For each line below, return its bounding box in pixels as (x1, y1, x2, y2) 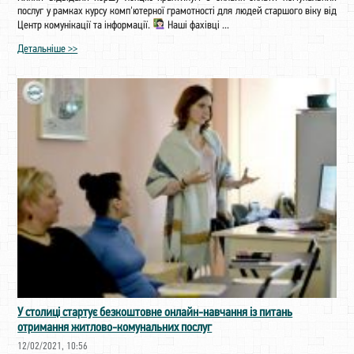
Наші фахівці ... (165, 19, 230, 32)
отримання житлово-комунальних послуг (17, 321, 213, 334)
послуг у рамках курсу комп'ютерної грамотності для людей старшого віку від (17, 6, 337, 17)
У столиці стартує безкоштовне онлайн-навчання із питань (17, 306, 293, 319)
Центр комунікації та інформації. (17, 19, 153, 32)
